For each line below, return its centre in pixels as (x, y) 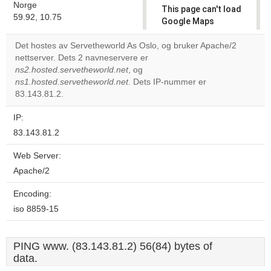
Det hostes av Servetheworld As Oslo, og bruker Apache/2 (126, 46)
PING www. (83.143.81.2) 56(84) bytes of (113, 246)
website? (186, 80)
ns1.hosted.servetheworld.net (72, 82)
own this (185, 70)
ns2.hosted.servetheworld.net (72, 70)
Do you (181, 59)
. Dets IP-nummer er (167, 82)
